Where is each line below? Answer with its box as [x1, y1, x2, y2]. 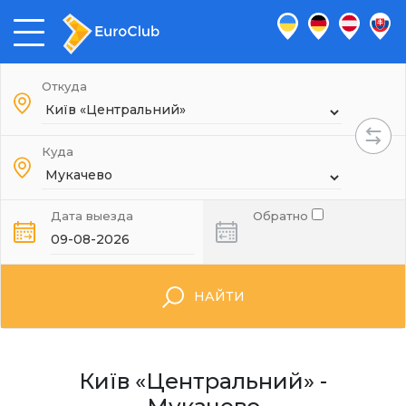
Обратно [253, 208, 312, 223]
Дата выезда [51, 208, 133, 223]
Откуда [42, 79, 87, 93]
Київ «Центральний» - [79, 368, 327, 394]
